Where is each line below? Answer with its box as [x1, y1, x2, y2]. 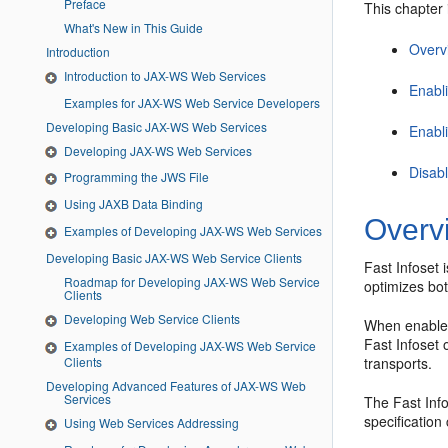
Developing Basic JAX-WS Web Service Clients [46, 249, 302, 267]
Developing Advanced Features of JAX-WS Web [46, 376, 306, 394]
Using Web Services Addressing [64, 413, 239, 431]
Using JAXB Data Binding [64, 195, 203, 213]
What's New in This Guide [64, 18, 203, 36]
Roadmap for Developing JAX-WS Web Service [64, 273, 320, 291]
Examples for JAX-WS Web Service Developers [64, 93, 320, 111]
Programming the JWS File [64, 168, 209, 186]
